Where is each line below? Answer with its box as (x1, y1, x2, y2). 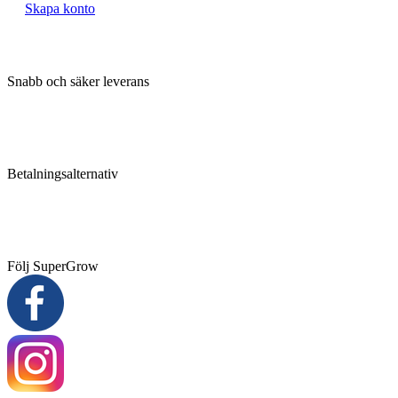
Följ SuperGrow (7, 259, 99, 275)
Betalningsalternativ (7, 166, 118, 182)
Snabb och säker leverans (7, 74, 149, 90)
